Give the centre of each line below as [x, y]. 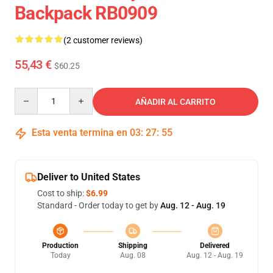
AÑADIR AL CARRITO [175, 102]
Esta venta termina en [80, 133]
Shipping [133, 246]
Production [60, 246]
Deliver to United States [89, 177]
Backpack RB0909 [86, 13]
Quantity [31, 93]
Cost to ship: [62, 193]
